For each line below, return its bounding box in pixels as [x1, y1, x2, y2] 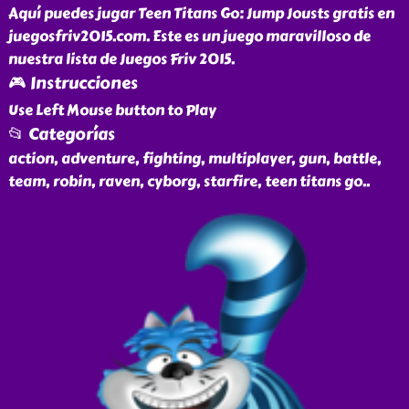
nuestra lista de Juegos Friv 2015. [7, 47, 235, 70]
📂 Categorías [7, 121, 115, 147]
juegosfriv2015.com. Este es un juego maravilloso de [7, 25, 371, 47]
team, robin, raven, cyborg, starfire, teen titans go [7, 170, 362, 193]
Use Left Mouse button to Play [7, 99, 216, 121]
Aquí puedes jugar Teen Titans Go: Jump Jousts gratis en [7, 2, 394, 25]
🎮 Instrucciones [7, 70, 138, 96]
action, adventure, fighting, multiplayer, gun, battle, [7, 147, 382, 170]
